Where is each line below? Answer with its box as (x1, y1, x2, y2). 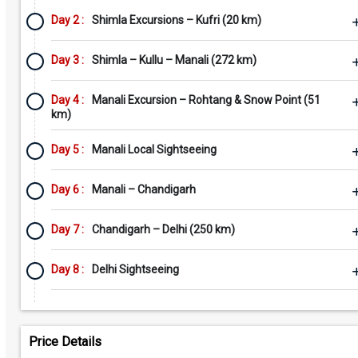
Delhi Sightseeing (91, 263, 179, 276)
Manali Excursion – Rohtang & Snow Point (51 (91, 93, 320, 106)
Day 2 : (50, 14, 84, 26)
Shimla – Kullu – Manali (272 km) (91, 54, 257, 66)
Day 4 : (50, 93, 84, 106)
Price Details (28, 334, 101, 349)
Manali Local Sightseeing (91, 143, 217, 156)
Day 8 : (50, 263, 84, 276)
